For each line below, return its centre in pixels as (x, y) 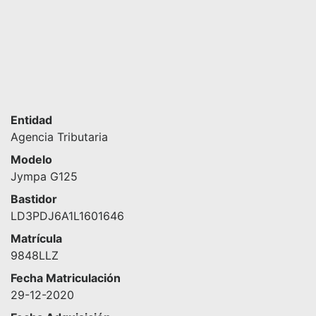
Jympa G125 (44, 176)
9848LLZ (35, 255)
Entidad (31, 120)
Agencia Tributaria (59, 137)
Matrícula (36, 238)
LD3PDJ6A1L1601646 (67, 216)
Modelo (31, 159)
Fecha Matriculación (66, 278)
